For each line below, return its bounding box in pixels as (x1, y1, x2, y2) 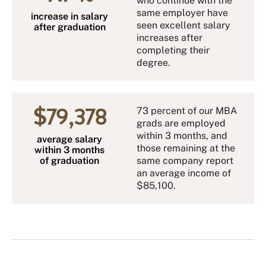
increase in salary (31, 10, 109, 22)
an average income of (136, 167, 231, 179)
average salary (37, 133, 103, 145)
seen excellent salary (136, 20, 230, 31)
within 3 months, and (136, 130, 227, 141)
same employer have (136, 7, 228, 18)
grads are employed (136, 118, 226, 129)
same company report (136, 155, 233, 166)
